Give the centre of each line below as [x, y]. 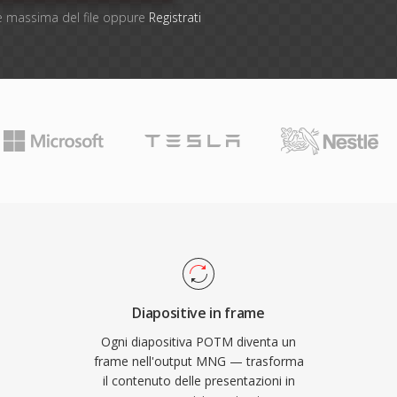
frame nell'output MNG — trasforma [198, 361]
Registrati [175, 17]
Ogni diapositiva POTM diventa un [198, 342]
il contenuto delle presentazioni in [198, 381]
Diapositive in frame [198, 313]
